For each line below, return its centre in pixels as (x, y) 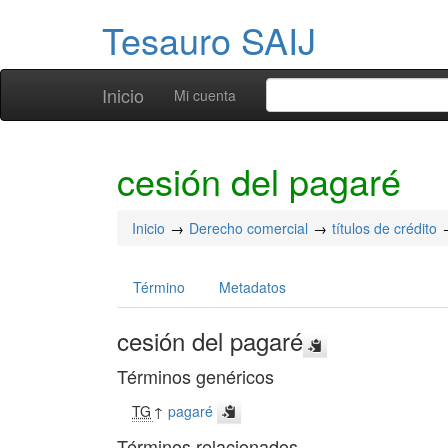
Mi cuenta (205, 95)
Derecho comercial (248, 228)
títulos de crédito (384, 228)
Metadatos (252, 287)
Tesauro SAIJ (209, 39)
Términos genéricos (195, 376)
